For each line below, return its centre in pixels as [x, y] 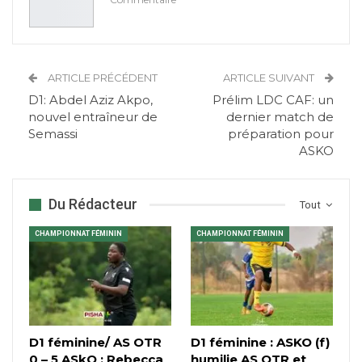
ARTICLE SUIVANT [270, 78]
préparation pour [281, 134]
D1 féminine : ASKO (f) [260, 343]
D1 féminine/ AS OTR [95, 343]
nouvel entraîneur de [93, 117]
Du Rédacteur [93, 204]
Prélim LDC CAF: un [273, 100]
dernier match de [280, 117]
